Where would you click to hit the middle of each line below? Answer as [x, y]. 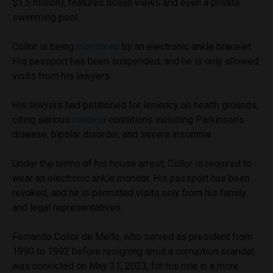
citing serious [42, 119]
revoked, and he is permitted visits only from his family [129, 193]
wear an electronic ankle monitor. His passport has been [131, 178]
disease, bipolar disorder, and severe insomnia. [112, 134]
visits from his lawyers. [62, 76]
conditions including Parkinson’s [175, 119]
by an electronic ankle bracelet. [186, 46]
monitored [98, 46]
